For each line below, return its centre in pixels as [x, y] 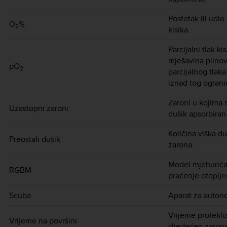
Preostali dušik [35, 139]
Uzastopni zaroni [39, 108]
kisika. [179, 29]
